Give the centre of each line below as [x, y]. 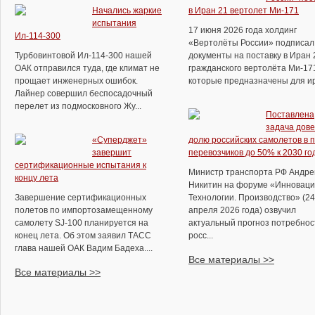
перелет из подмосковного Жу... [78, 106]
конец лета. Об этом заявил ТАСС [83, 236]
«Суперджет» [120, 140]
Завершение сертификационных [81, 198]
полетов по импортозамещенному [84, 210]
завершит [112, 153]
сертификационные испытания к [81, 165]
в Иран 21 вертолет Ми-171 [244, 11]
